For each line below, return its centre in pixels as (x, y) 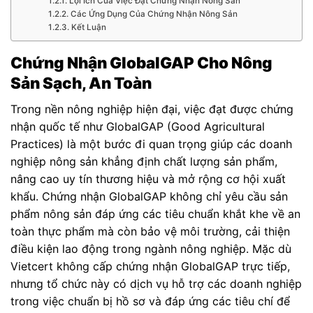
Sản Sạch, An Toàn (81, 82)
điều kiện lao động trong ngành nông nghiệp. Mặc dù (151, 248)
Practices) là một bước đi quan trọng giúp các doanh (151, 144)
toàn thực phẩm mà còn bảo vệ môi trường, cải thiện (150, 231)
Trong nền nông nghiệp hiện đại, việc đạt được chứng (152, 109)
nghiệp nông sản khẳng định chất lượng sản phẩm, (144, 161)
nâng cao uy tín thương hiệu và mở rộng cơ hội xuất (148, 179)
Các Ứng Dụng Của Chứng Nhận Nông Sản (154, 14)
